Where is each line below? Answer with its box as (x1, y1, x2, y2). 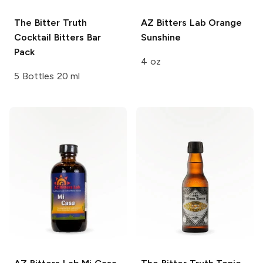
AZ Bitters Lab (141, 16, 206, 28)
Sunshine (141, 31, 181, 43)
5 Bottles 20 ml (14, 70, 80, 82)
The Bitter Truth (14, 16, 87, 28)
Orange (205, 16, 242, 28)
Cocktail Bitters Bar (14, 31, 101, 43)
